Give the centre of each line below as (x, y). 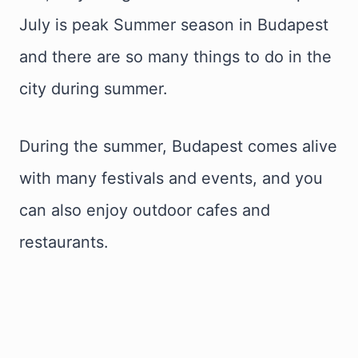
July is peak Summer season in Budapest (174, 25)
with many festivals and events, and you (171, 178)
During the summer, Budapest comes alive (178, 146)
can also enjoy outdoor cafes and (145, 210)
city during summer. (93, 89)
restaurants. (64, 242)
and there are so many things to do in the (175, 57)
